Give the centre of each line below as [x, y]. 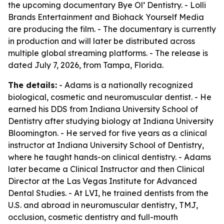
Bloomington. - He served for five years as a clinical [107, 133]
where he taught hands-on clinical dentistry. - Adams [109, 157]
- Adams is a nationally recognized [125, 85]
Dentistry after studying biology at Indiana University [111, 121]
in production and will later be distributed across [101, 41]
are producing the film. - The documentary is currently [112, 29]
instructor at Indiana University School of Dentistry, [106, 145]
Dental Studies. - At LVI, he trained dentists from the [108, 193]
